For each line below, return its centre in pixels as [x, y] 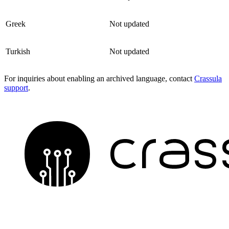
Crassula [208, 79]
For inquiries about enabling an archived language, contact [99, 79]
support [16, 88]
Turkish [18, 52]
